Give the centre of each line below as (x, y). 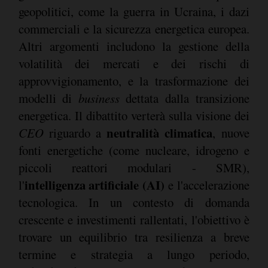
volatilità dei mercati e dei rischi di (134, 63)
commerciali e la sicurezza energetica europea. (134, 28)
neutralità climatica (159, 133)
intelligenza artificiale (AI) (94, 185)
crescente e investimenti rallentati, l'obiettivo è (134, 219)
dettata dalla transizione (184, 98)
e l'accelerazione (207, 185)
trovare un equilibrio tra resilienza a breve (134, 237)
